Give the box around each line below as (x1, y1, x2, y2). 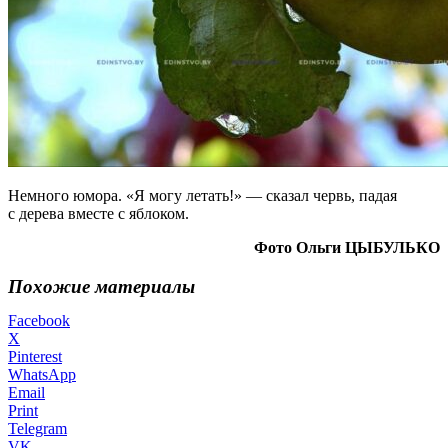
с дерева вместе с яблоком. (8, 204, 189, 222)
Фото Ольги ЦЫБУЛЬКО (254, 238, 440, 256)
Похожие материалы (8, 275, 195, 297)
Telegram (8, 420, 67, 438)
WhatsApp (8, 366, 76, 384)
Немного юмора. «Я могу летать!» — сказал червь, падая (8, 186, 397, 204)
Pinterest (8, 348, 62, 366)
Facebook (8, 312, 70, 330)
